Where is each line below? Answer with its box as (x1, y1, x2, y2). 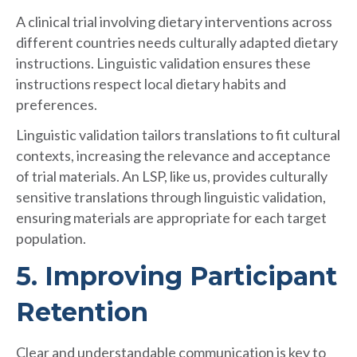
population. (16, 229, 86, 248)
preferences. (16, 96, 97, 114)
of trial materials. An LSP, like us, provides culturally (16, 167, 328, 186)
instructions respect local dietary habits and (16, 75, 286, 93)
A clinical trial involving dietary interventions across (16, 13, 332, 31)
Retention (16, 296, 148, 328)
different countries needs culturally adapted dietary (16, 33, 338, 52)
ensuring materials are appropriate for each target (16, 209, 327, 227)
